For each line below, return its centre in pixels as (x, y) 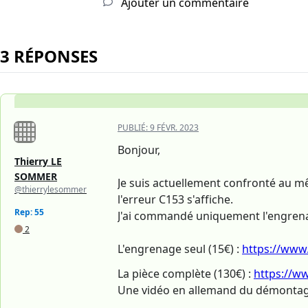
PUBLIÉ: (134, 127)
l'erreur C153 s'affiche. (175, 199)
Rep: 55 (29, 212)
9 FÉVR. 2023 (174, 127)
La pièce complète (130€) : (186, 273)
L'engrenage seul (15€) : (180, 249)
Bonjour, (139, 150)
